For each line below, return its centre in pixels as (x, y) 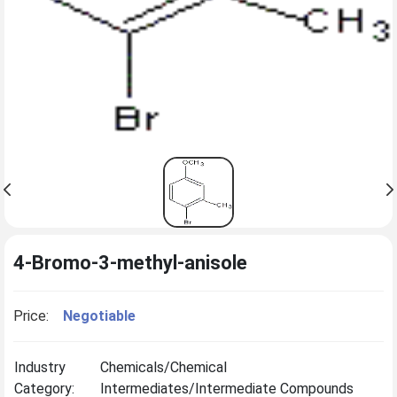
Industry (40, 367)
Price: (31, 315)
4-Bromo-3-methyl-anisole (130, 263)
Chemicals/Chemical (163, 367)
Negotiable (99, 315)
